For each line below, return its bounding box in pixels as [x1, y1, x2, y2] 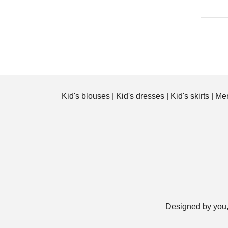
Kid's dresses [116, 91, 164, 100]
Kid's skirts [170, 91, 209, 100]
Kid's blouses [62, 91, 110, 100]
